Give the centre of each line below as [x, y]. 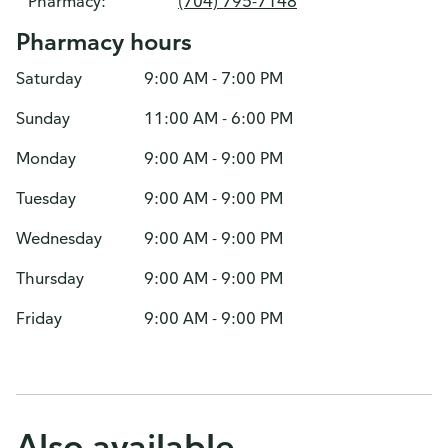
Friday [39, 318]
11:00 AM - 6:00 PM [218, 118]
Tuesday [46, 198]
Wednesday [59, 238]
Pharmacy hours [104, 41]
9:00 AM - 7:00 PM [213, 78]
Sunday [43, 118]
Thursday [50, 278]
